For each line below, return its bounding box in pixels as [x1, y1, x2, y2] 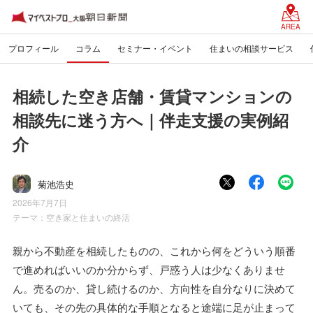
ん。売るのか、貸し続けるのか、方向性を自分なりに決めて [13, 281, 296, 296]
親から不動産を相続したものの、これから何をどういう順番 [13, 243, 296, 258]
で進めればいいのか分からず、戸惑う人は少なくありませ [13, 262, 285, 277]
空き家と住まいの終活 [46, 211, 130, 223]
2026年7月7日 [13, 196, 67, 208]
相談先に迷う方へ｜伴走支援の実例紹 [13, 108, 289, 131]
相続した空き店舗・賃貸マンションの [13, 85, 292, 108]
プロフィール [8, 42, 59, 54]
